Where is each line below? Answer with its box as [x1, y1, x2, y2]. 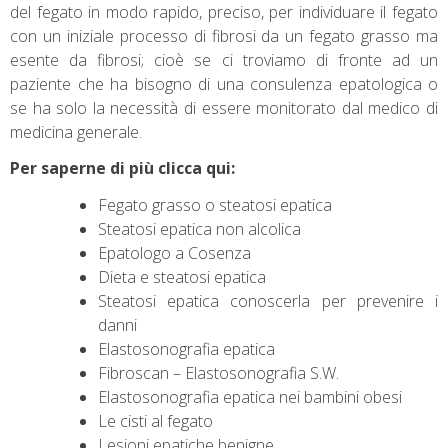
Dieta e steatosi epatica [98, 266, 266, 289]
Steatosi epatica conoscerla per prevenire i [98, 290, 438, 313]
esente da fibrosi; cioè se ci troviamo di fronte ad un [10, 48, 438, 71]
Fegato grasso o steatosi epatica [98, 194, 332, 217]
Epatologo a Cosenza [98, 242, 251, 265]
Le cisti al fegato [98, 410, 213, 433]
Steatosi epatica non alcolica [98, 218, 301, 241]
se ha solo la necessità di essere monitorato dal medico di [10, 96, 438, 119]
